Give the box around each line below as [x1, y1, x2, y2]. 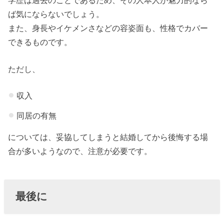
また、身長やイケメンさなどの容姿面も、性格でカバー [8, 23, 208, 32]
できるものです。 [8, 37, 72, 46]
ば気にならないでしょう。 [8, 9, 104, 18]
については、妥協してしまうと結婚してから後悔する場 [8, 132, 208, 141]
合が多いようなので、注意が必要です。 [8, 146, 152, 155]
